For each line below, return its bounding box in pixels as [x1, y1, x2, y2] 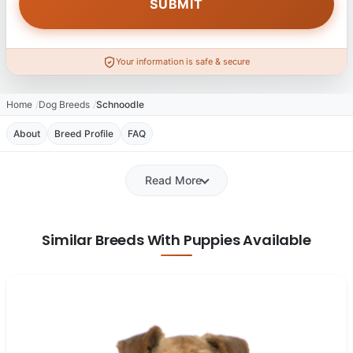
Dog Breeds [39, 98, 90, 111]
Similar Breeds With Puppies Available [42, 230, 311, 251]
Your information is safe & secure [116, 56, 250, 68]
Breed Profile [54, 128, 113, 140]
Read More [145, 173, 202, 188]
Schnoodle [96, 98, 144, 111]
